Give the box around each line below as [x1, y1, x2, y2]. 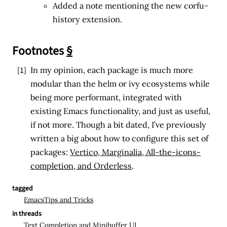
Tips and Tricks [44, 195, 94, 204]
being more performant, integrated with [30, 92, 182, 102]
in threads [12, 209, 42, 219]
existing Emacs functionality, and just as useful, [30, 105, 211, 116]
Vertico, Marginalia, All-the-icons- [70, 146, 201, 157]
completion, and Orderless [30, 160, 132, 171]
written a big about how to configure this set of [30, 133, 209, 143]
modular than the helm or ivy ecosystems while [30, 78, 210, 89]
